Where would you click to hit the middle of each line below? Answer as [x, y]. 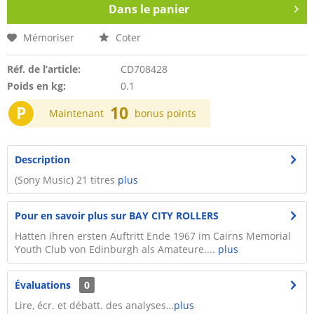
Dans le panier [149, 9]
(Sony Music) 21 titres [66, 180]
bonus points [165, 113]
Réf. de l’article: [44, 69]
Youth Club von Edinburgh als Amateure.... [116, 249]
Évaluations [43, 285]
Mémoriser [49, 37]
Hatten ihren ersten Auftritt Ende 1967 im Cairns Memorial [153, 236]
